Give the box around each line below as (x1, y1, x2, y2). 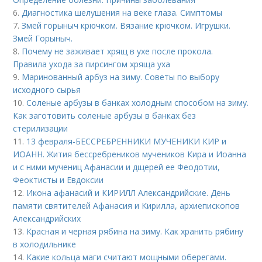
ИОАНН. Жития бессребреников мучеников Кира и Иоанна (13, 149, 247, 160)
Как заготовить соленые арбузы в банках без (13, 110, 196, 121)
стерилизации (13, 123, 68, 134)
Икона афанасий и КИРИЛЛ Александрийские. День (26, 187, 231, 198)
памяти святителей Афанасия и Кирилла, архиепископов (13, 200, 240, 211)
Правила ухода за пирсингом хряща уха (13, 58, 171, 70)
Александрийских (13, 213, 81, 224)
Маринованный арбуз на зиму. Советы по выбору (22, 71, 220, 82)
